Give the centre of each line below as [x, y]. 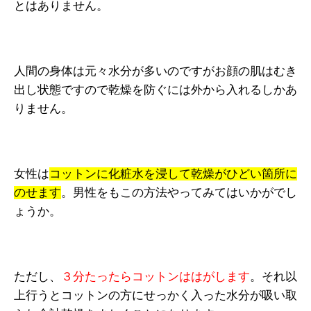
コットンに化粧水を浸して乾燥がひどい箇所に [173, 174]
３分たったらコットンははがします [155, 277]
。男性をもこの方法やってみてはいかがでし [179, 193]
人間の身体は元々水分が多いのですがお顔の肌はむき [155, 71]
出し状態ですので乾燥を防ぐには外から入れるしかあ [155, 90]
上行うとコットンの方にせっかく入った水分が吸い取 [155, 295]
